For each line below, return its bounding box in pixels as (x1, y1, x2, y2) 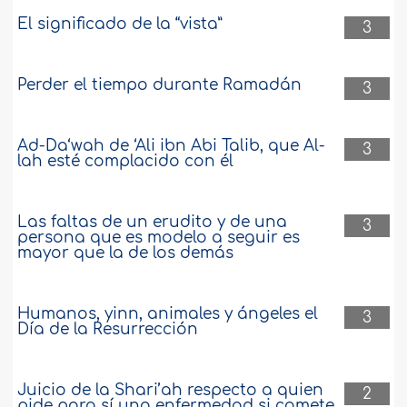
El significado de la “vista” (17, 15, 223, 34)
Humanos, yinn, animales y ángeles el (17, 305, 319, 323)
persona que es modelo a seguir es (17, 229, 301, 247)
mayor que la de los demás (17, 244, 234, 263)
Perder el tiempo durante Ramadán (17, 76, 303, 94)
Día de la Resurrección (17, 321, 199, 339)
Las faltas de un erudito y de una (17, 213, 288, 232)
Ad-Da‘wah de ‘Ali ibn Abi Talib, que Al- (17, 137, 326, 155)
